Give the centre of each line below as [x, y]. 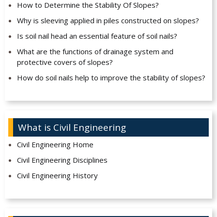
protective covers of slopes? [65, 62]
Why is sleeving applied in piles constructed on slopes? [108, 21]
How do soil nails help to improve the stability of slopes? [111, 78]
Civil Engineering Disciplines [62, 160]
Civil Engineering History [57, 176]
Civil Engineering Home [55, 145]
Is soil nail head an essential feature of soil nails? [97, 36]
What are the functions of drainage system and [95, 52]
